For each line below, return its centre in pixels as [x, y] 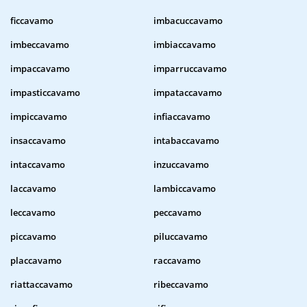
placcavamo [36, 261]
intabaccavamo [186, 141]
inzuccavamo [181, 165]
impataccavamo [188, 93]
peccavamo [177, 213]
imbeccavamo [40, 45]
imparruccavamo [190, 69]
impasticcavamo [45, 93]
